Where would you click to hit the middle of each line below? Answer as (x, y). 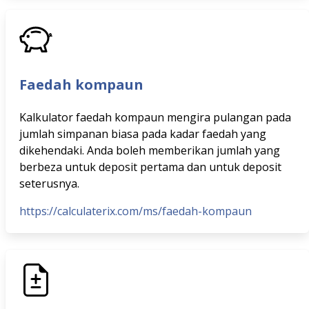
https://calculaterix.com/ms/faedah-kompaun (136, 211)
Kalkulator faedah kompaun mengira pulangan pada (155, 117)
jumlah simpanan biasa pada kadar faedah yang (143, 134)
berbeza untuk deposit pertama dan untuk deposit (150, 167)
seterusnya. (49, 183)
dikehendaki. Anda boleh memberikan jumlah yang (150, 150)
